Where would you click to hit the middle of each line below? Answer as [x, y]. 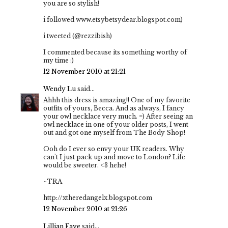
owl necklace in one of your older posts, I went [116, 125]
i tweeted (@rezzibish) [78, 36]
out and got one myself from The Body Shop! [114, 133]
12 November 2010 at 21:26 [85, 209]
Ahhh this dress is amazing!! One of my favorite [117, 100]
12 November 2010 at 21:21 [84, 72]
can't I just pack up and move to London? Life [114, 157]
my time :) [59, 61]
